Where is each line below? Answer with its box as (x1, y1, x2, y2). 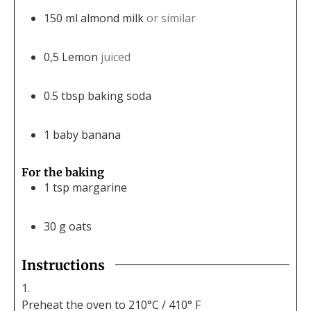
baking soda (87, 87, 151, 103)
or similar (146, 10, 196, 26)
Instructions (22, 256, 105, 274)
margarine (72, 179, 127, 195)
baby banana (53, 126, 121, 142)
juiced (101, 49, 131, 65)
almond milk (81, 10, 144, 26)
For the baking (22, 165, 104, 179)
